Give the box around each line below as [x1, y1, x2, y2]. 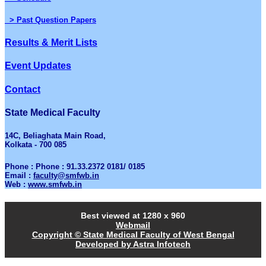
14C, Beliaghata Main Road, [5, 131, 106, 141]
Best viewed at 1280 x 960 [81, 211, 185, 221]
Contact [5, 84, 40, 94]
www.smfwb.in [28, 180, 82, 189]
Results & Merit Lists [5, 37, 97, 48]
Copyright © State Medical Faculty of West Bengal [31, 230, 235, 240]
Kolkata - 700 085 [5, 140, 66, 150]
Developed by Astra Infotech [75, 239, 191, 249]
